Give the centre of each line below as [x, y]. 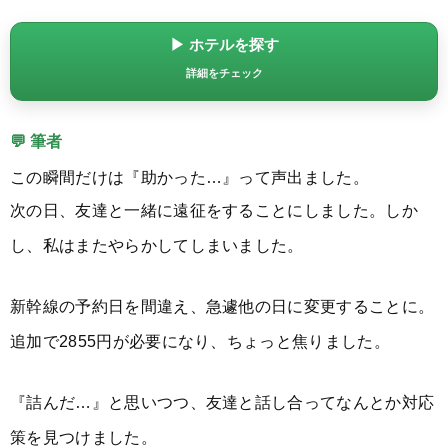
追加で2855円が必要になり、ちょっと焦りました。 [200, 340]
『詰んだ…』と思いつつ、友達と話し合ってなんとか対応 [222, 401]
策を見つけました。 [83, 436]
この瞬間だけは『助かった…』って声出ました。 [190, 176]
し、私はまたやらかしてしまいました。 [157, 244]
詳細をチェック [224, 73]
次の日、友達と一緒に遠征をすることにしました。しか [214, 209]
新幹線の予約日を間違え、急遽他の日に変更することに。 [222, 305]
